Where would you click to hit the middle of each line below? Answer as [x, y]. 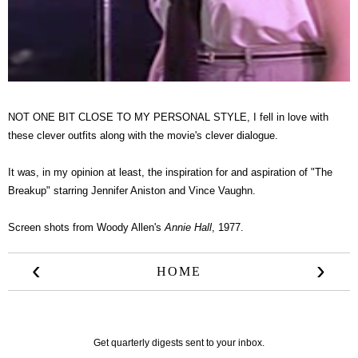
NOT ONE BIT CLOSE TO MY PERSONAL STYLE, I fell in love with [168, 117]
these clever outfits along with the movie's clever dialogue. [143, 136]
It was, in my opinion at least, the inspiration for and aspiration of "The [170, 173]
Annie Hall [187, 228]
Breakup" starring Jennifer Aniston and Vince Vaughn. [132, 191]
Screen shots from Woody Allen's [85, 228]
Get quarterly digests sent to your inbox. [179, 343]
